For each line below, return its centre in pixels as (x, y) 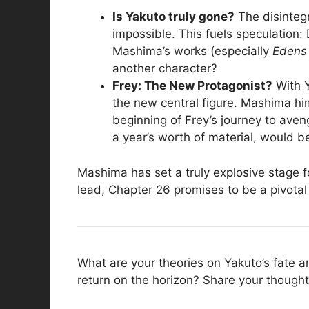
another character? (165, 69)
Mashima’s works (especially (192, 51)
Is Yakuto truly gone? (173, 17)
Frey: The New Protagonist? (192, 86)
